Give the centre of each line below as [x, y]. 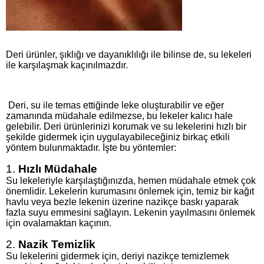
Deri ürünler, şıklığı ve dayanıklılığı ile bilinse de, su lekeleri [129, 54]
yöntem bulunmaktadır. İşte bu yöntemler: [91, 147]
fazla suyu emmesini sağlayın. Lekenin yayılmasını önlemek [131, 212]
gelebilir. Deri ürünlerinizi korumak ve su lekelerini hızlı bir [126, 126]
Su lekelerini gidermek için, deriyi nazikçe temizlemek [118, 256]
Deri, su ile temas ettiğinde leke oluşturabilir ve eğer [115, 105]
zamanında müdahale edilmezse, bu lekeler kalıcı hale [119, 115]
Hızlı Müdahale [58, 169]
